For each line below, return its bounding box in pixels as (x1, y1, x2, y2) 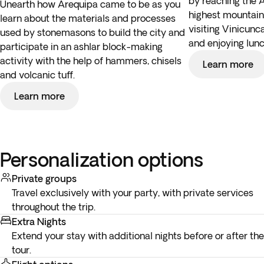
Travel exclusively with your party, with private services (12, 187, 253, 198)
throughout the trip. (12, 202, 95, 212)
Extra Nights (12, 216, 66, 227)
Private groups (12, 173, 77, 184)
